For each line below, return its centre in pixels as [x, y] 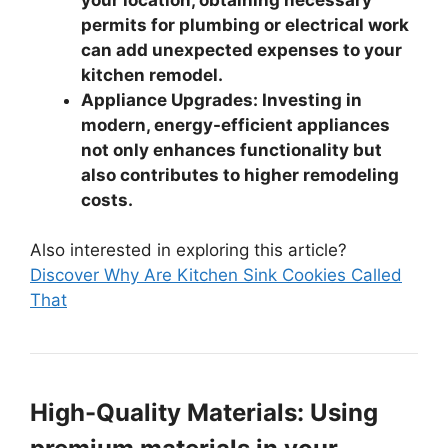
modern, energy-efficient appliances [235, 124]
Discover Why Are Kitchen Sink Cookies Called [216, 275]
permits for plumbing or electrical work [245, 24]
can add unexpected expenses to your [241, 49]
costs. [107, 199]
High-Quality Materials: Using [204, 413]
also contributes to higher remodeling [240, 174]
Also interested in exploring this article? [188, 250]
